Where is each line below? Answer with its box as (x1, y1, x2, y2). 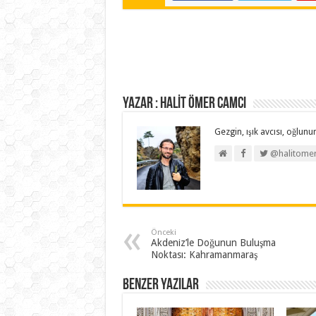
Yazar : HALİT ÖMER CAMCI (122, 96, 246, 112)
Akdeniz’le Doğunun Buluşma (150, 237, 276, 248)
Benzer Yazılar (122, 277, 199, 293)
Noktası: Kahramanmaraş (150, 249, 257, 260)
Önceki (150, 228, 176, 237)
